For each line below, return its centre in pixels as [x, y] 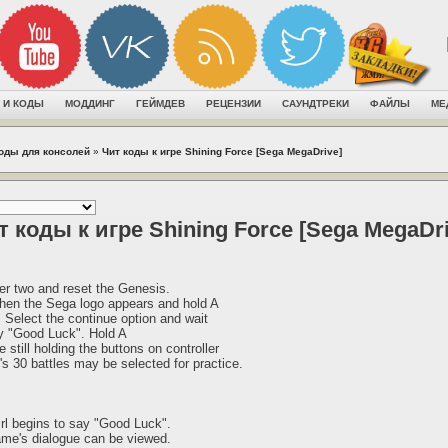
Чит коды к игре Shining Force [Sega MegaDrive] [222, 151]
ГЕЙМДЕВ [160, 103]
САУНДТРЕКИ [315, 103]
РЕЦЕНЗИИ [233, 103]
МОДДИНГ [90, 103]
